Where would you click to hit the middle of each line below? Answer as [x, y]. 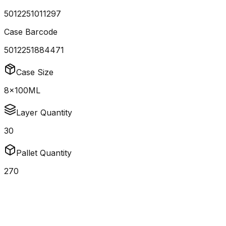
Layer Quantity [44, 113]
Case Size [35, 72]
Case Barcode [31, 32]
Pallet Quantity [44, 153]
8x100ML [22, 91]
